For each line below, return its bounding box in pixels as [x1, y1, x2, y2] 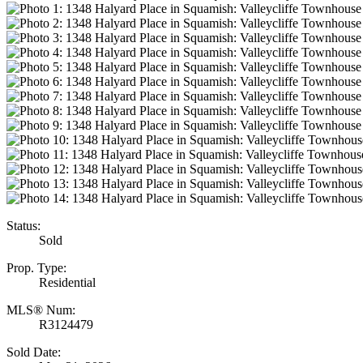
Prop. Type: [6, 261, 66, 275]
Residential [39, 275, 96, 290]
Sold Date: [6, 345, 61, 360]
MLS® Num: [6, 303, 75, 318]
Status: [6, 219, 41, 233]
